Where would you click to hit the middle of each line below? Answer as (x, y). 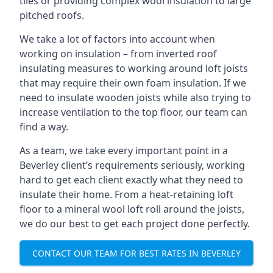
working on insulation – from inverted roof (118, 54)
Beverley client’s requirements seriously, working (132, 165)
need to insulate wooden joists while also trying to (135, 97)
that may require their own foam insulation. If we (133, 83)
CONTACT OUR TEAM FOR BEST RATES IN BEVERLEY (136, 253)
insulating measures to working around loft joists (134, 68)
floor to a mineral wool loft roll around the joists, (132, 209)
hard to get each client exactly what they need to (131, 180)
